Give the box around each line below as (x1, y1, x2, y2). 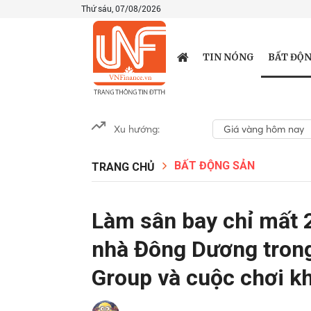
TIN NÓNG (202, 51, 254, 63)
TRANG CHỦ (92, 160, 155, 174)
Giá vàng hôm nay (224, 123, 304, 135)
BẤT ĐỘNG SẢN (174, 159, 255, 172)
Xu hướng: (114, 123, 160, 135)
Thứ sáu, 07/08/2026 (81, 4, 161, 14)
